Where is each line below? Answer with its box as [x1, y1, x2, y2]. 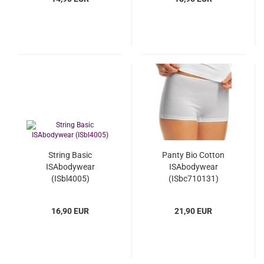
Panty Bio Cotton [162, 150, 225, 160]
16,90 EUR [51, 206, 89, 216]
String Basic [48, 150, 92, 160]
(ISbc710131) [168, 174, 219, 183]
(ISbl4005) [51, 174, 90, 183]
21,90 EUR [174, 206, 212, 216]
